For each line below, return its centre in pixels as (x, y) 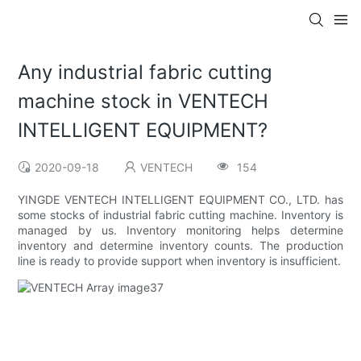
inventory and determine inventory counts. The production (180, 246)
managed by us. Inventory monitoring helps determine (180, 230)
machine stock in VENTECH (143, 102)
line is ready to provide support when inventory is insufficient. (180, 261)
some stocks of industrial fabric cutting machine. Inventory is (180, 215)
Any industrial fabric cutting (145, 73)
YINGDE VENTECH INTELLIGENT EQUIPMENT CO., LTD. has (180, 200)
